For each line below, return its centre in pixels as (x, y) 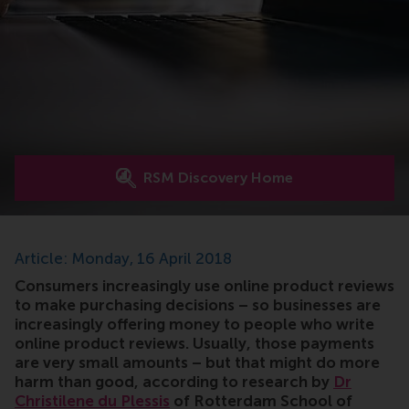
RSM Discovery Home (218, 178)
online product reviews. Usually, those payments (194, 344)
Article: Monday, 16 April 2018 (123, 259)
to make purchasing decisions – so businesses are (198, 305)
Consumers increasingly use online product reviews (204, 286)
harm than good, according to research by (174, 382)
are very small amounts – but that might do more (197, 363)
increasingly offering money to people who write (194, 325)
